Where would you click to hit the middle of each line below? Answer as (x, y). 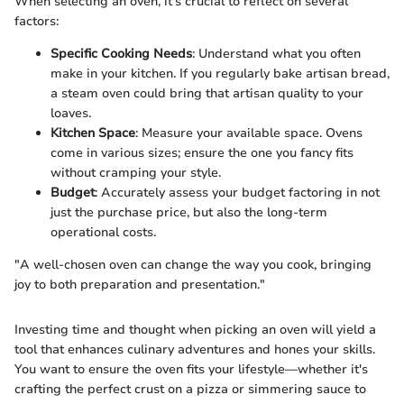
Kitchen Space (93, 133)
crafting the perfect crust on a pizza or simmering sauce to (190, 390)
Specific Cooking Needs (121, 54)
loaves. (71, 114)
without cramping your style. (136, 173)
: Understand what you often (276, 54)
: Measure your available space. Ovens (249, 133)
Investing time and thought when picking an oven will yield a (195, 330)
